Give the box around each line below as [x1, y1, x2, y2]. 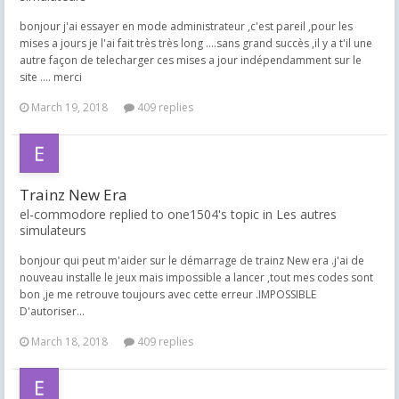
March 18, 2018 [31, 334, 108, 349]
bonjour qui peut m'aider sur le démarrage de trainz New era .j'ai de [20, 253, 364, 268]
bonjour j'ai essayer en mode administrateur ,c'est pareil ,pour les [20, 19, 353, 34]
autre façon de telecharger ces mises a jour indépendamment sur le [20, 53, 362, 68]
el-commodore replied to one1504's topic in [20, 206, 276, 223]
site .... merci [20, 69, 82, 85]
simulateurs [20, 222, 86, 239]
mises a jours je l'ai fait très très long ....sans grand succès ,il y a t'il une [20, 36, 372, 51]
